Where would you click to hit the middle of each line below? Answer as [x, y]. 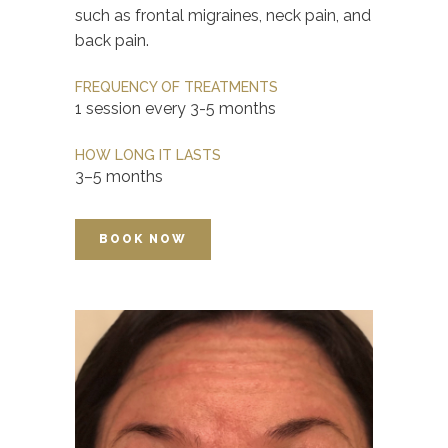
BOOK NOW [143, 238]
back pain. [112, 40]
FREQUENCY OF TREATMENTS [176, 86]
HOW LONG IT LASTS [148, 154]
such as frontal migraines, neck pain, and [223, 15]
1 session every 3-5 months [175, 108]
